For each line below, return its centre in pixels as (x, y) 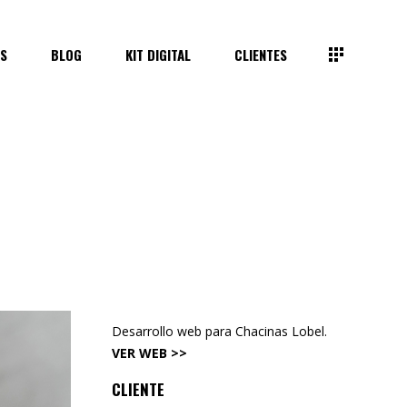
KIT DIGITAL (159, 54)
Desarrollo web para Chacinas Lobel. (219, 331)
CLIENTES (261, 54)
